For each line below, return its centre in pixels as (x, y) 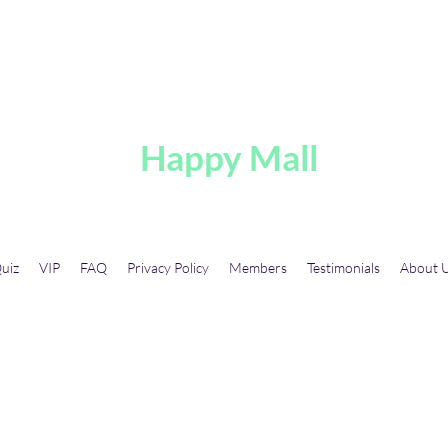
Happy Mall (229, 157)
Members (257, 267)
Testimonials (343, 267)
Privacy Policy (167, 267)
